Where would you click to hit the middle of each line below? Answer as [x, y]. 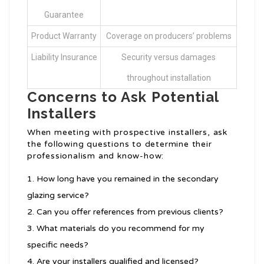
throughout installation [169, 78]
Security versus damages [169, 57]
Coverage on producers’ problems [169, 36]
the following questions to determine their [120, 144]
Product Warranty [64, 36]
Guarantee [64, 15]
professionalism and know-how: [96, 156]
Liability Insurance [64, 57]
